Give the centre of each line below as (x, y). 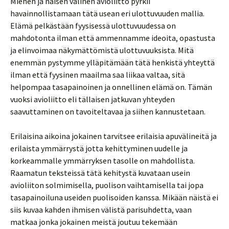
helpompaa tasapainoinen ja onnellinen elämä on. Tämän (111, 87)
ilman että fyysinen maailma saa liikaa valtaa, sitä (98, 75)
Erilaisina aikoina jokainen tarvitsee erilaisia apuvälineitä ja (113, 136)
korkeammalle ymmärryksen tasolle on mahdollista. (102, 161)
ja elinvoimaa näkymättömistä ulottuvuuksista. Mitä (102, 50)
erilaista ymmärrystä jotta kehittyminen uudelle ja (99, 148)
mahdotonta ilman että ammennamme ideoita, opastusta (113, 38)
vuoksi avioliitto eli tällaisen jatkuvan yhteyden (93, 99)
